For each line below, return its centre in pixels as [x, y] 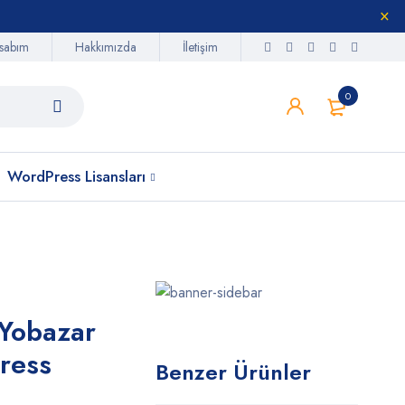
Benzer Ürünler [233, 372]
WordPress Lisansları [76, 176]
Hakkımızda [106, 47]
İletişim [200, 47]
